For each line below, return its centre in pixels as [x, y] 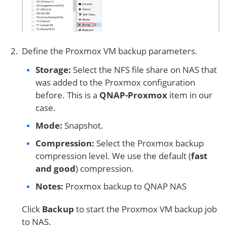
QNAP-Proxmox [133, 95]
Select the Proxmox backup [149, 143]
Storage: [53, 69]
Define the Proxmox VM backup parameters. [110, 51]
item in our [190, 95]
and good [55, 168]
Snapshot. [83, 125]
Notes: [49, 186]
